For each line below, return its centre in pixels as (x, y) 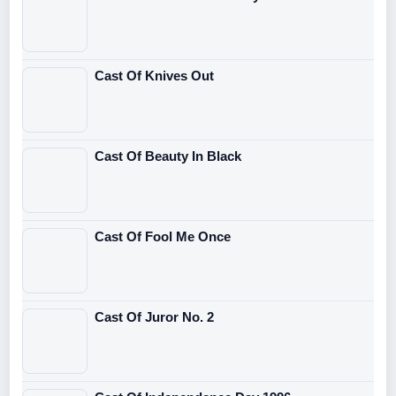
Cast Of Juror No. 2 (154, 316)
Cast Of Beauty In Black (168, 156)
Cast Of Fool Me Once (163, 236)
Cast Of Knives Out (154, 75)
